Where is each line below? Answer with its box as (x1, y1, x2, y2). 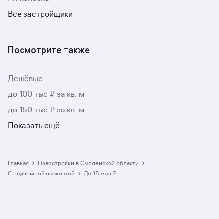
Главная (10, 159, 29, 167)
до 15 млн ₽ (88, 170, 117, 177)
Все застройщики (8, 9, 73, 19)
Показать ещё (8, 121, 60, 131)
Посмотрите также (8, 44, 90, 56)
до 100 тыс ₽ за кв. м (8, 89, 85, 99)
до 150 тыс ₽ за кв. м (8, 105, 85, 115)
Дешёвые (8, 74, 43, 84)
